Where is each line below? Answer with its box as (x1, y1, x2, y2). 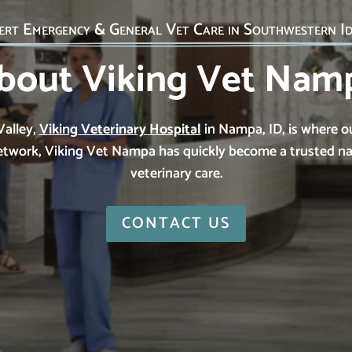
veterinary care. (130, 161, 222, 185)
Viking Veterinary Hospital (38, 117, 201, 141)
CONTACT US (122, 210, 230, 236)
